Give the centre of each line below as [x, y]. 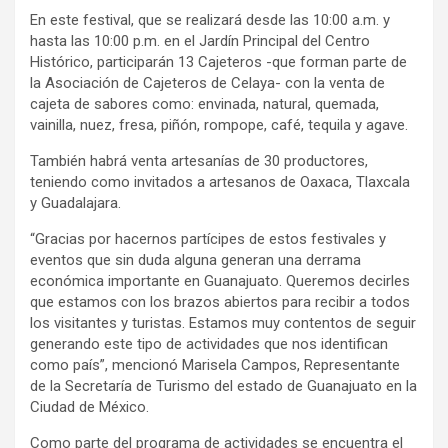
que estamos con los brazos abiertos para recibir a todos [220, 302]
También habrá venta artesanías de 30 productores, [199, 161]
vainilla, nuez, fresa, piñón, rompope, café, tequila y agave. [219, 125]
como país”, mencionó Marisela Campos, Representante [215, 365]
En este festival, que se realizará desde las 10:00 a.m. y [210, 20]
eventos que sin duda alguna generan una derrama [195, 260]
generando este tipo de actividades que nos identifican [209, 344]
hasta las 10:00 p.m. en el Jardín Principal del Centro [200, 41]
